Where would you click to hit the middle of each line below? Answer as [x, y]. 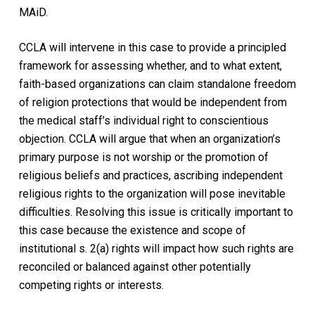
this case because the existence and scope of [132, 230]
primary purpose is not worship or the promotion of [143, 157]
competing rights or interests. [91, 285]
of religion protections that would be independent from [153, 102]
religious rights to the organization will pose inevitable [152, 193]
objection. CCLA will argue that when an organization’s [149, 139]
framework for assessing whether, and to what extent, [150, 65]
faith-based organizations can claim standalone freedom [157, 84]
